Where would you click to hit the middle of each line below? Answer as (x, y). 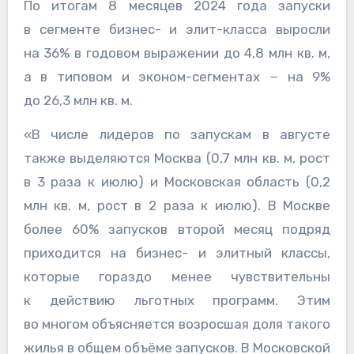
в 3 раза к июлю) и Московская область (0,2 (177, 181)
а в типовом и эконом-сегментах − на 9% (177, 76)
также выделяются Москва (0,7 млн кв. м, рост (177, 158)
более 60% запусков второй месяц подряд (177, 229)
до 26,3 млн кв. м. (78, 100)
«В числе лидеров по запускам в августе (177, 134)
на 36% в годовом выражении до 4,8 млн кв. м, (177, 53)
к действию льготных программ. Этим (177, 300)
